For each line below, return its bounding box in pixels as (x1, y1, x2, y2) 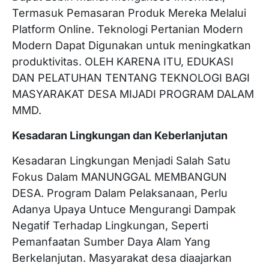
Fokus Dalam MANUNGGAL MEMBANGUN (12, 171, 227, 183)
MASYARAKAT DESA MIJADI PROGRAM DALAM (12, 88, 254, 100)
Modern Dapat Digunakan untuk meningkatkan (12, 39, 251, 52)
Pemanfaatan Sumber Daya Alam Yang (12, 235, 210, 248)
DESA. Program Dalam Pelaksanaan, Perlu (12, 187, 228, 199)
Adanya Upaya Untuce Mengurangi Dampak (12, 203, 236, 216)
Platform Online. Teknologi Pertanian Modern (12, 23, 243, 35)
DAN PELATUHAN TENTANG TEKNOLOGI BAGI (12, 71, 250, 84)
